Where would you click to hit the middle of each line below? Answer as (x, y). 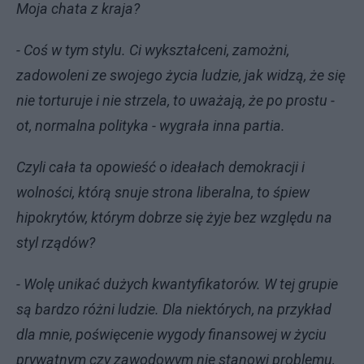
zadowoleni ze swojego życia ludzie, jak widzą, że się (181, 75)
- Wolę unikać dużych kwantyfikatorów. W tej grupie (177, 284)
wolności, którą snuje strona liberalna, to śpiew (163, 192)
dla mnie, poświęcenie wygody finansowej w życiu (171, 334)
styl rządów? (56, 243)
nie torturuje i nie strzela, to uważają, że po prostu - (175, 100)
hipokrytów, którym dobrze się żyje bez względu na (174, 217)
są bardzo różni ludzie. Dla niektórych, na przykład (174, 309)
